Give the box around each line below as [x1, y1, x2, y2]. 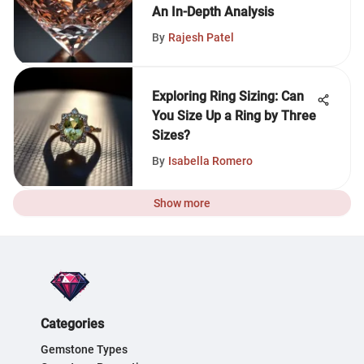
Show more [154, 197, 210, 210]
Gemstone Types [41, 343, 128, 356]
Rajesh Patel [168, 31, 234, 44]
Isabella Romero [168, 154, 253, 167]
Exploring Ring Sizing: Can [152, 89, 304, 104]
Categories [41, 316, 104, 331]
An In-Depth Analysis [152, 4, 274, 19]
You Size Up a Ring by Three [152, 108, 316, 123]
